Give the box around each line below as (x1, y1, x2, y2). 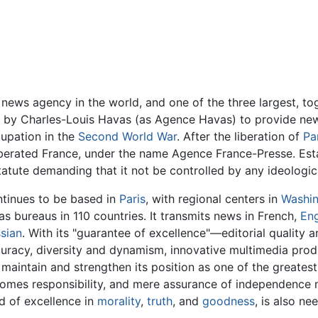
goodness (202, 294, 256, 309)
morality (97, 294, 141, 309)
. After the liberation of (177, 129, 303, 144)
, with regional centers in (146, 192, 282, 207)
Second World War (78, 129, 177, 144)
